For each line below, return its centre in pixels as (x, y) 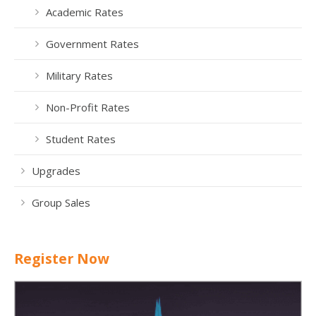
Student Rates (81, 139)
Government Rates (92, 43)
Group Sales (61, 202)
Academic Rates (85, 12)
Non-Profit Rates (88, 107)
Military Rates (79, 75)
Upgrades (56, 170)
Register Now (62, 258)
